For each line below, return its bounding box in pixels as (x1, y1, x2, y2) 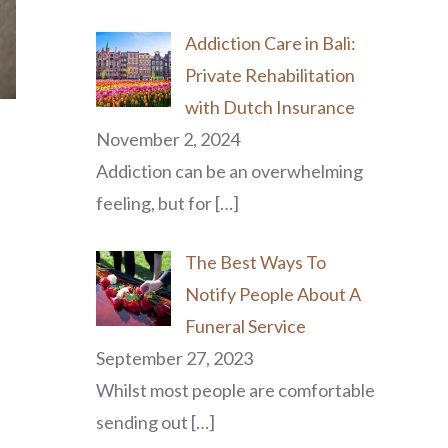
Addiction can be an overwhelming (96, 160, 363, 182)
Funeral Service (184, 315, 306, 337)
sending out (96, 411, 191, 433)
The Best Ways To (184, 251, 326, 273)
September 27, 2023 (96, 347, 253, 369)
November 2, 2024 (96, 128, 240, 150)
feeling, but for (96, 192, 215, 214)
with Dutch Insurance (184, 96, 355, 118)
